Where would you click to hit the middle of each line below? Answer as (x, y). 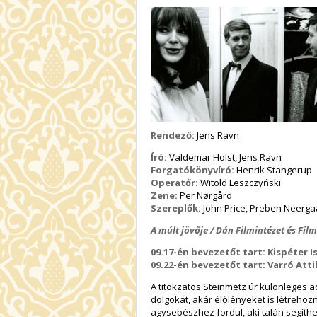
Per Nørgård (205, 196)
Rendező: (173, 136)
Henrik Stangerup (273, 170)
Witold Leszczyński (240, 183)
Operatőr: (174, 183)
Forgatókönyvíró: (192, 170)
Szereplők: (176, 208)
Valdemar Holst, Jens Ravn (224, 157)
